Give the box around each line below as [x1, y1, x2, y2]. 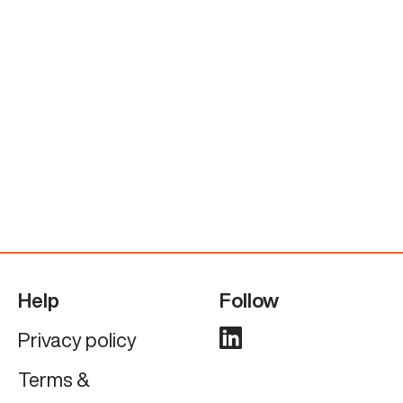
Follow [219, 290, 279, 310]
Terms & [17, 369, 90, 390]
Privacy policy [17, 329, 137, 350]
